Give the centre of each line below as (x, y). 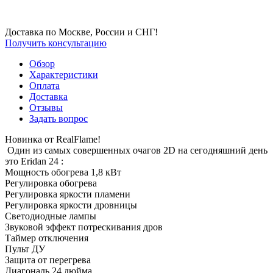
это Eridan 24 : (34, 161)
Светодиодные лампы (52, 216)
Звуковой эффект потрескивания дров (84, 227)
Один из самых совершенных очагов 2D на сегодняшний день (136, 150)
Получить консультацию (56, 43)
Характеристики (64, 74)
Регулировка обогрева (51, 183)
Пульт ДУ (26, 249)
